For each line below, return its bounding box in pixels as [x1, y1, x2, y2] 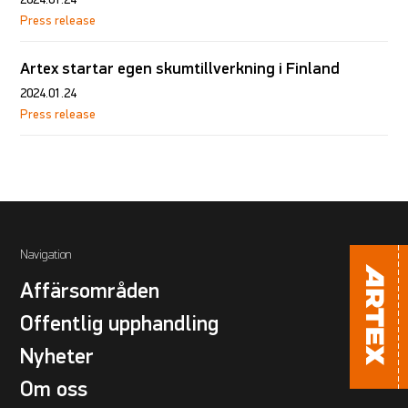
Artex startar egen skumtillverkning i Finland [20, 58, 341, 80]
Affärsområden [20, 277, 160, 306]
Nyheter [20, 342, 95, 372]
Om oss [20, 375, 88, 404]
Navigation [20, 246, 72, 264]
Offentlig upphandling [20, 310, 219, 339]
